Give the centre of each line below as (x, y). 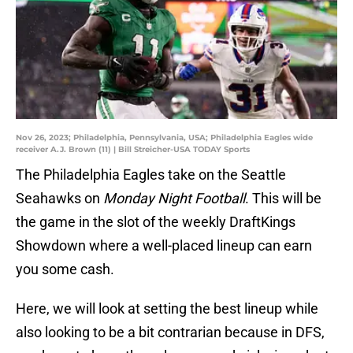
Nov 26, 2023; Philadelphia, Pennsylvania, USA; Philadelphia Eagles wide (164, 138)
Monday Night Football (174, 199)
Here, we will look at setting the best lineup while (167, 309)
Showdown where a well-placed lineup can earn (164, 246)
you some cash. (65, 269)
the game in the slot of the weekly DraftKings (156, 222)
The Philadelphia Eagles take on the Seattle (151, 175)
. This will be (283, 199)
